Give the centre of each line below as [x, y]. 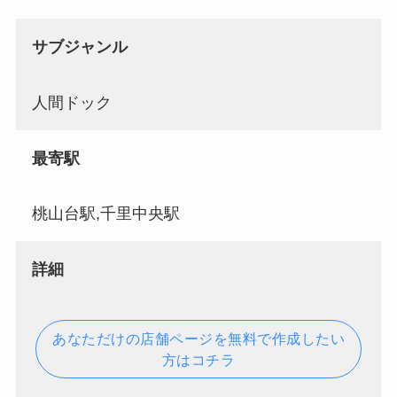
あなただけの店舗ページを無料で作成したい [198, 339]
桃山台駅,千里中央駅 [105, 214]
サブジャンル [79, 47]
